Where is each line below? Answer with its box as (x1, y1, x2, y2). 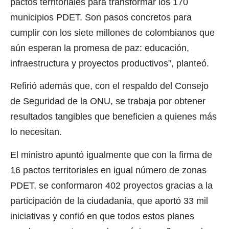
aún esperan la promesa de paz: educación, (10, 42, 189, 53)
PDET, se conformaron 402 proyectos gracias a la (10, 180, 213, 191)
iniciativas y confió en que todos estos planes (10, 211, 194, 221)
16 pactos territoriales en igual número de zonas (10, 165, 207, 175)
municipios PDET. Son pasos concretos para (10, 12, 192, 22)
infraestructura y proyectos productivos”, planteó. (10, 58, 209, 68)
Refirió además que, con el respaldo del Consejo (10, 81, 209, 91)
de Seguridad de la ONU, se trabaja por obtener (10, 96, 205, 107)
